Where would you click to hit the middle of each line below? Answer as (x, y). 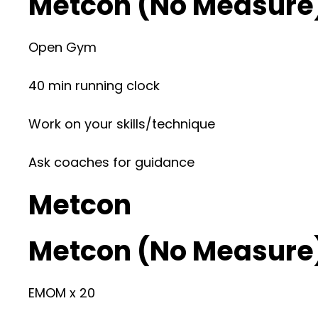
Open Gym (62, 47)
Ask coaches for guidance (111, 162)
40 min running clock (94, 86)
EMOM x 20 (62, 293)
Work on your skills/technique (122, 124)
